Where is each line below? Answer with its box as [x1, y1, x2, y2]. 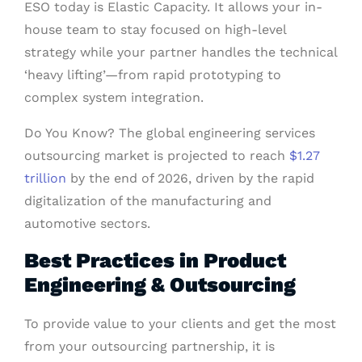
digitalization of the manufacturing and [24, 193, 271, 209]
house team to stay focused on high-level [24, 22, 286, 38]
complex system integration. [24, 90, 204, 106]
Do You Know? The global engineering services [24, 125, 315, 141]
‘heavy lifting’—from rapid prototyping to [24, 67, 281, 83]
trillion [24, 170, 66, 187]
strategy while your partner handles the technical [24, 44, 337, 61]
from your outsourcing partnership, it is [24, 339, 275, 355]
